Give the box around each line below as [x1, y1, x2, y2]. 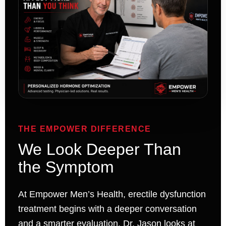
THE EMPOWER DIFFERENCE [18, 125, 151, 134]
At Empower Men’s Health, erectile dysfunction [18, 189, 206, 200]
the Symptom [18, 158, 114, 177]
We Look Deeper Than [18, 140, 181, 159]
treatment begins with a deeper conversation [18, 204, 197, 214]
